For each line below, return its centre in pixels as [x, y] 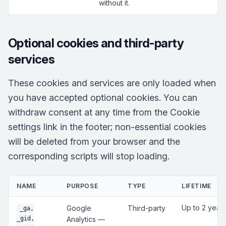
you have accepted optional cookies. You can [103, 98]
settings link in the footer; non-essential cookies [107, 127]
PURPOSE [82, 186]
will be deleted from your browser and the [94, 142]
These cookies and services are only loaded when [112, 83]
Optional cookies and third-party [96, 43]
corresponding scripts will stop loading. [89, 156]
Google [79, 208]
